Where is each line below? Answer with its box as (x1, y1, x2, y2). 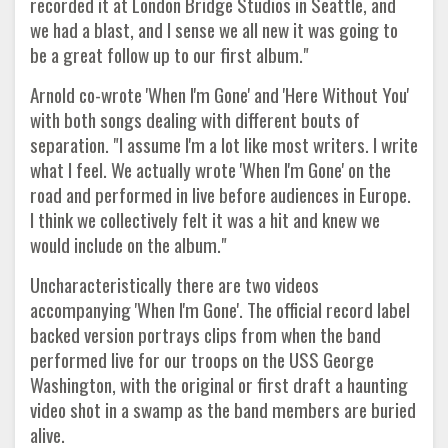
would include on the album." (30, 229, 227, 259)
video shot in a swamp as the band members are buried (30, 394, 416, 424)
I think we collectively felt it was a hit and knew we (30, 204, 380, 234)
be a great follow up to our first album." (30, 39, 309, 69)
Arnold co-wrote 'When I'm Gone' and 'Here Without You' (30, 79, 409, 109)
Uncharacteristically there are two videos (30, 269, 319, 299)
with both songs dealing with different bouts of (30, 104, 360, 134)
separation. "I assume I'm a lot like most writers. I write (30, 129, 418, 159)
